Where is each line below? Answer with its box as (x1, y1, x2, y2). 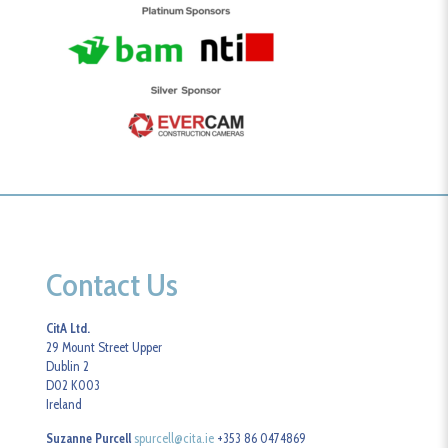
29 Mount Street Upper (46, 339, 163, 355)
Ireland (46, 396, 83, 412)
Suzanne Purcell (46, 430, 132, 446)
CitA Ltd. (46, 320, 91, 336)
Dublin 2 (46, 358, 90, 374)
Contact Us (46, 265, 179, 304)
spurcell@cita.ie (134, 430, 215, 446)
